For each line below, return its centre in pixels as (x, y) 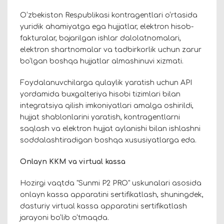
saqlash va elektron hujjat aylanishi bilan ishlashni (110, 129)
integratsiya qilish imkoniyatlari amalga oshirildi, (107, 106)
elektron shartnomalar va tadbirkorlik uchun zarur (111, 50)
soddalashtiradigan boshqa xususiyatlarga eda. (108, 140)
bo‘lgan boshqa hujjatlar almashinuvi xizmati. (102, 61)
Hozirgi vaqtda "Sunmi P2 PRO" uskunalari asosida (111, 183)
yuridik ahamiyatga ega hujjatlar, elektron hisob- (107, 27)
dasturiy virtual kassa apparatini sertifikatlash (103, 206)
